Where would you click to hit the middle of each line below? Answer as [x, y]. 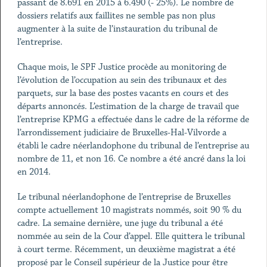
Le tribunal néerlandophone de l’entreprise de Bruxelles [124, 197]
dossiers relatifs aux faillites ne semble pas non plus [116, 16]
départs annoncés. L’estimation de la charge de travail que [128, 106]
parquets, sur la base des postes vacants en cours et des [122, 93]
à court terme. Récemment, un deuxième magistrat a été [126, 249]
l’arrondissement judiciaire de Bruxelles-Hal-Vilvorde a [122, 133]
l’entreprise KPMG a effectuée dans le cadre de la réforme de [133, 119]
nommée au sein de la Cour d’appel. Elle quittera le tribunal [131, 236]
